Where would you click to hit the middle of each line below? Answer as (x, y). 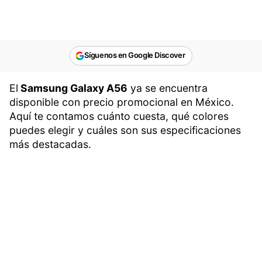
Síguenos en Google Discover (135, 55)
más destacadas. (50, 144)
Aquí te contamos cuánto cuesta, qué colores (119, 116)
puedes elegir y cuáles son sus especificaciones (125, 130)
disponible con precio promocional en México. (122, 102)
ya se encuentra (168, 88)
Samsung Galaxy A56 (73, 88)
